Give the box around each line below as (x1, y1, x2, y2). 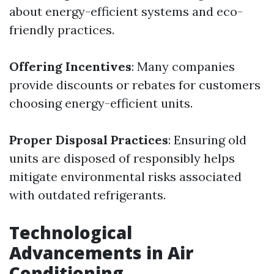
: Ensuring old (168, 132, 246, 148)
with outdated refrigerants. (9, 187, 166, 203)
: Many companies (131, 59, 235, 75)
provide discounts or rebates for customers (9, 77, 261, 93)
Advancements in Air (9, 241, 193, 265)
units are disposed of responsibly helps (9, 150, 235, 166)
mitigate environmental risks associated (9, 169, 242, 185)
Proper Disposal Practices (9, 132, 168, 148)
